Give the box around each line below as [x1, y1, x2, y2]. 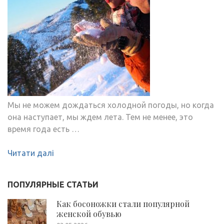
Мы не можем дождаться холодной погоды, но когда [7, 100, 214, 109]
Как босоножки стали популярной [56, 198, 189, 209]
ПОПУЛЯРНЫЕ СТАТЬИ [7, 179, 98, 189]
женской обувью [56, 208, 121, 219]
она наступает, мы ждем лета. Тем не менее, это [7, 112, 193, 121]
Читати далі [7, 148, 54, 157]
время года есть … [7, 124, 79, 133]
